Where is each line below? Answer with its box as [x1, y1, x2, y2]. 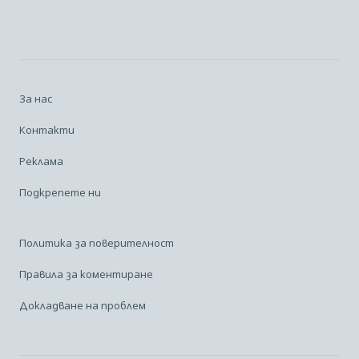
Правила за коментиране [19, 266, 153, 281]
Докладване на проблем [19, 297, 146, 313]
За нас [19, 91, 52, 106]
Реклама [19, 153, 63, 168]
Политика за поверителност [19, 235, 174, 250]
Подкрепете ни [19, 184, 101, 200]
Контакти [19, 122, 75, 137]
